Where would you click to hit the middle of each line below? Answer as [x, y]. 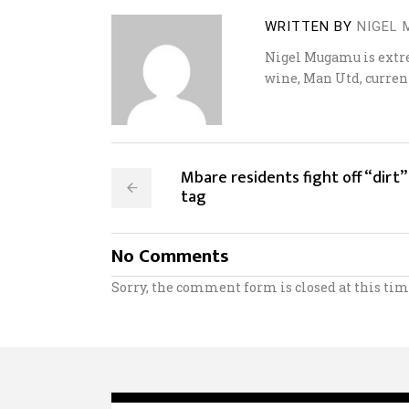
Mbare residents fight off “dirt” [294, 178]
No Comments [170, 257]
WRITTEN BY [309, 27]
